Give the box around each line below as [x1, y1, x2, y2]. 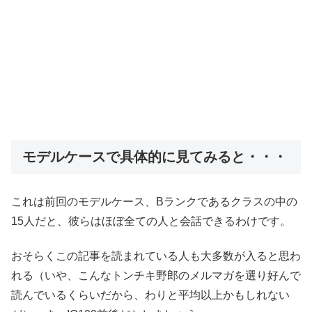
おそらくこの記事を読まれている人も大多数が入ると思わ [11, 250, 301, 263]
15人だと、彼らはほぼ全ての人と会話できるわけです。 [11, 214, 291, 227]
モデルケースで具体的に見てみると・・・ [22, 149, 287, 165]
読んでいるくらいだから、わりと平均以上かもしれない [11, 289, 290, 302]
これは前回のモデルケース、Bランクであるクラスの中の [11, 195, 297, 208]
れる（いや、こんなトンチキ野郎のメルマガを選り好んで [11, 270, 301, 282]
